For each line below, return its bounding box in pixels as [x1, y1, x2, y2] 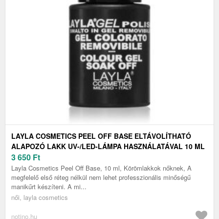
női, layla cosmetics [11, 193, 68, 202]
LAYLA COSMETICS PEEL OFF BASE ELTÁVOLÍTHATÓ [11, 131, 191, 141]
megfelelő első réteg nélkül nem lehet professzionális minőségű [11, 173, 191, 182]
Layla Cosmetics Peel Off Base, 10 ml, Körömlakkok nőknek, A [11, 163, 192, 173]
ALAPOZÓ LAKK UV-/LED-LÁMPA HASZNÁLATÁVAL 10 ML [11, 141, 205, 152]
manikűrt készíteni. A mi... [11, 182, 87, 192]
